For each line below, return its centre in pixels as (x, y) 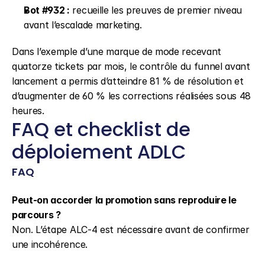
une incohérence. (50, 244)
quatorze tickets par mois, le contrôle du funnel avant (131, 66)
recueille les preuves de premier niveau (156, 10)
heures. (28, 111)
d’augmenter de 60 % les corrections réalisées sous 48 (132, 96)
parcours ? (36, 215)
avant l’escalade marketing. (83, 25)
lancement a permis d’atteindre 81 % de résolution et (128, 81)
